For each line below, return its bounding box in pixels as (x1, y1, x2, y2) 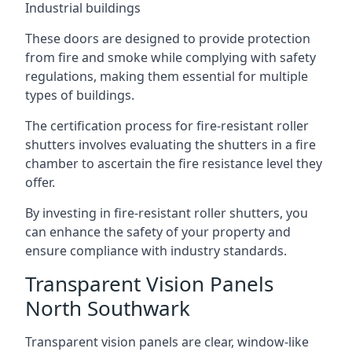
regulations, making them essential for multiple (25, 68, 308, 85)
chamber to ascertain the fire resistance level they (25, 155, 322, 172)
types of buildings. (25, 86, 134, 104)
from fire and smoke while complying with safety (25, 49, 316, 66)
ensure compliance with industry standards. (25, 242, 287, 259)
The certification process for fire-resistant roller (25, 117, 309, 134)
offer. (25, 174, 55, 191)
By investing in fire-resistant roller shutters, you (25, 204, 308, 222)
